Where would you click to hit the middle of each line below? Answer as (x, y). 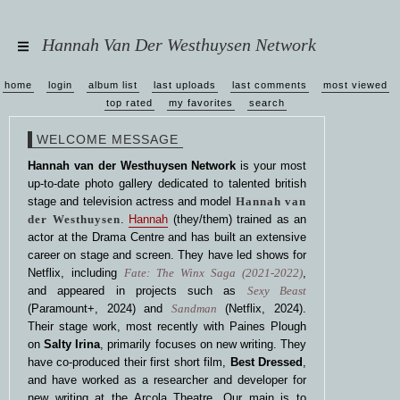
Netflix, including (76, 273)
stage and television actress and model (132, 201)
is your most (271, 166)
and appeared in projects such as (137, 291)
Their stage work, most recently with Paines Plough (167, 326)
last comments (269, 85)
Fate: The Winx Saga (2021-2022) (213, 273)
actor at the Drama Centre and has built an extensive (167, 237)
